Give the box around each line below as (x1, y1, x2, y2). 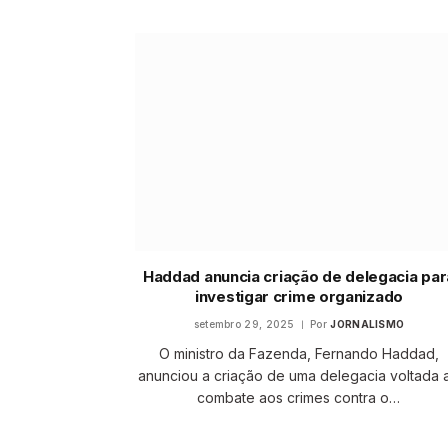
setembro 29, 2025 (193, 318, 295, 331)
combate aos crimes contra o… (197, 389, 401, 407)
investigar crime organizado (195, 287, 403, 307)
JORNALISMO (330, 318, 405, 331)
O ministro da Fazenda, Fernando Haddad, (158, 345, 439, 363)
